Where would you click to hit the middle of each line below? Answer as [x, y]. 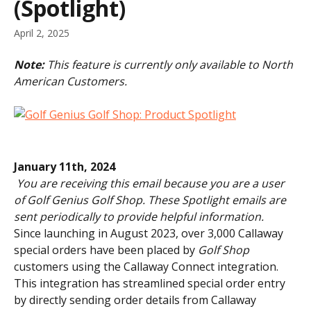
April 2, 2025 [42, 33]
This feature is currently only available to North [171, 65]
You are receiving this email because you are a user [152, 184]
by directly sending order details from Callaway [136, 300]
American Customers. [70, 81]
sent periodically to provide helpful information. [139, 217]
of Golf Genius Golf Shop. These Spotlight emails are [151, 200]
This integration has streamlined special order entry [151, 284]
